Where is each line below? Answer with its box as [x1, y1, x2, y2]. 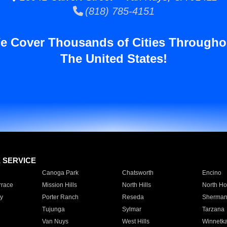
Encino [202, 169, 221, 176]
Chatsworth [122, 169, 154, 176]
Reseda [122, 194, 144, 201]
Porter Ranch [42, 194, 79, 201]
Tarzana [202, 206, 224, 213]
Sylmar [122, 206, 141, 213]
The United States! [60, 52, 167, 65]
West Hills [122, 218, 149, 225]
